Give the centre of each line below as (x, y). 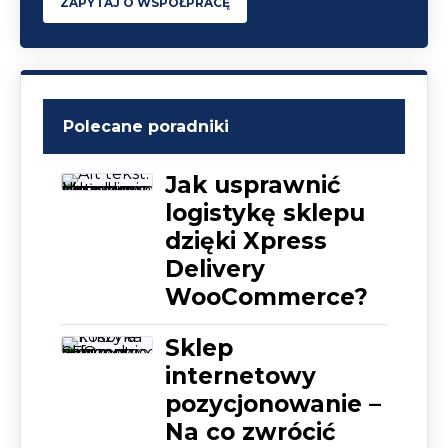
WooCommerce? (266, 296)
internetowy (240, 375)
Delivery (215, 268)
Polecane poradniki (146, 126)
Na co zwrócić (250, 431)
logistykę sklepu (265, 212)
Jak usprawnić (253, 184)
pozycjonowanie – (273, 403)
